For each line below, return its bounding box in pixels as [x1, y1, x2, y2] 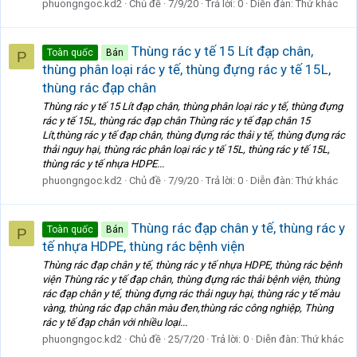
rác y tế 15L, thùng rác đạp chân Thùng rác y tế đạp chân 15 [42, 115, 310, 127]
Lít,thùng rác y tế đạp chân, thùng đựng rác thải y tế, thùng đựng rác [42, 129, 345, 142]
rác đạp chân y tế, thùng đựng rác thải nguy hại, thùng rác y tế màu [42, 288, 339, 300]
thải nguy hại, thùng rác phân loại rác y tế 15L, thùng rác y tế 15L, [42, 143, 330, 156]
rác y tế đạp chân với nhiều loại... [42, 316, 187, 329]
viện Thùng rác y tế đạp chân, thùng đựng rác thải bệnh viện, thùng [42, 273, 339, 286]
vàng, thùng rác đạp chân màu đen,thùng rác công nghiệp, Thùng [42, 302, 333, 315]
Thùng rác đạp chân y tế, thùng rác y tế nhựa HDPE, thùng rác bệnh [42, 259, 342, 272]
